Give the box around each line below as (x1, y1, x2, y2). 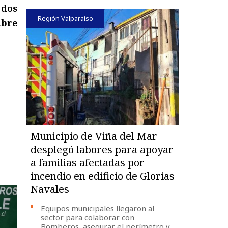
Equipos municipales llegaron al (41, 203, 155, 213)
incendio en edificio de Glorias (31, 168, 175, 183)
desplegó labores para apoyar (31, 142, 174, 156)
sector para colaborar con (41, 212, 135, 222)
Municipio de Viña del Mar (31, 129, 158, 143)
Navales (31, 182, 70, 196)
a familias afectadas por (31, 155, 145, 169)
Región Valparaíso (38, 13, 94, 23)
